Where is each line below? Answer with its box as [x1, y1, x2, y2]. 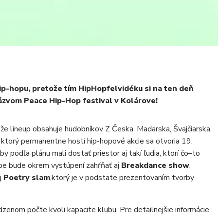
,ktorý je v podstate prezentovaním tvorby [50, 172, 194, 183]
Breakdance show [121, 160, 189, 171]
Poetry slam [3, 172, 50, 183]
